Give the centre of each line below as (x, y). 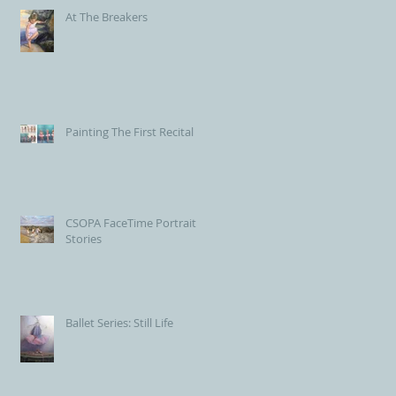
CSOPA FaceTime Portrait (131, 222)
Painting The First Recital (129, 131)
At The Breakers (107, 16)
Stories (84, 238)
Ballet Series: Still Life (119, 322)
